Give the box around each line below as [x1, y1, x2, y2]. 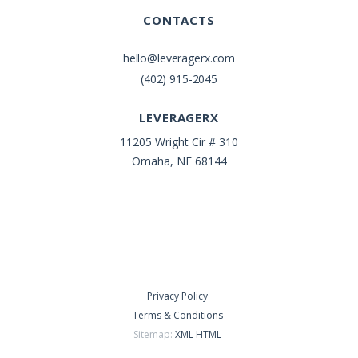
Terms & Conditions [132, 308, 223, 322]
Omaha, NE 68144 [131, 153, 227, 169]
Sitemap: [133, 327, 175, 341]
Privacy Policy [147, 288, 208, 303]
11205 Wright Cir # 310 [120, 133, 238, 149]
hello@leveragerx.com [122, 50, 236, 66]
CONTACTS [142, 11, 216, 28]
